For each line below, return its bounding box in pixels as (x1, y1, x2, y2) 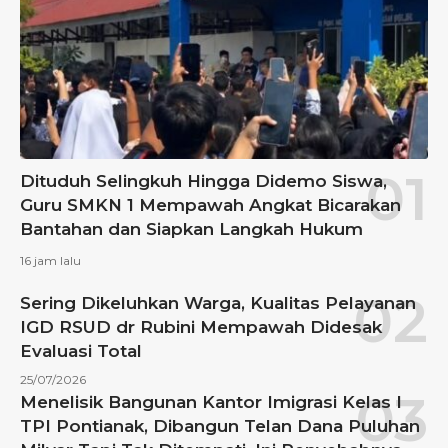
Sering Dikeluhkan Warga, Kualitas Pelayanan (20, 293, 416, 314)
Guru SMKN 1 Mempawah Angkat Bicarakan (20, 195, 401, 216)
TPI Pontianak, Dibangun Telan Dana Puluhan (20, 416, 420, 437)
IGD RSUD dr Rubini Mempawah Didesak (20, 317, 382, 338)
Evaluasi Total (20, 341, 142, 362)
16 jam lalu (20, 253, 81, 269)
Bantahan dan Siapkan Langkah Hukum (20, 219, 363, 240)
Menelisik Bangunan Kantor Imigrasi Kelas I (20, 392, 402, 413)
